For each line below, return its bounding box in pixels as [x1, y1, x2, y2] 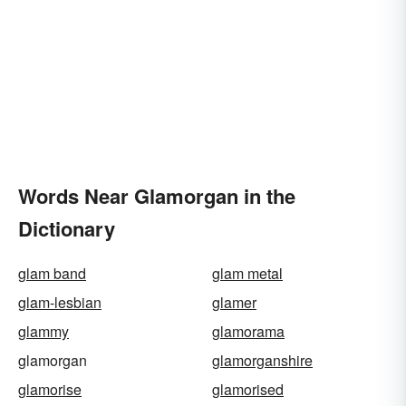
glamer [212, 292, 256, 314]
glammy [18, 321, 69, 343]
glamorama [212, 321, 285, 343]
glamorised [212, 379, 284, 401]
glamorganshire [212, 350, 313, 372]
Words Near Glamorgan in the [18, 181, 295, 211]
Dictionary [18, 214, 115, 244]
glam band [18, 263, 86, 285]
